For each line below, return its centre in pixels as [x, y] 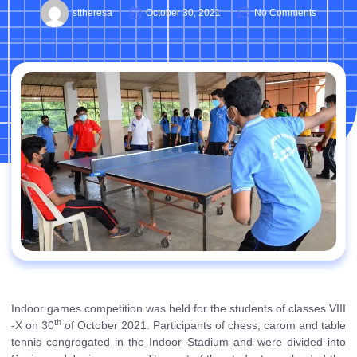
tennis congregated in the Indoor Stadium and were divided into [178, 341]
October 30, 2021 [183, 13]
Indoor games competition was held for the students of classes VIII [178, 308]
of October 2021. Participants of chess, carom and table [204, 325]
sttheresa [92, 13]
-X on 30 [33, 325]
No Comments [285, 13]
